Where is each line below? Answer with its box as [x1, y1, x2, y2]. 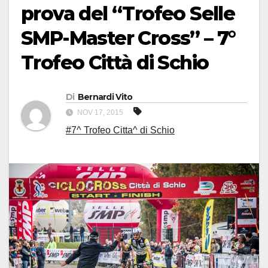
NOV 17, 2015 [75, 108, 125, 117]
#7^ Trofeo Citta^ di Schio [66, 125, 175, 136]
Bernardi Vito [77, 92, 133, 103]
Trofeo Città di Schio [21, 51, 209, 75]
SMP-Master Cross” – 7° [21, 26, 236, 50]
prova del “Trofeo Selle [21, 2, 235, 26]
